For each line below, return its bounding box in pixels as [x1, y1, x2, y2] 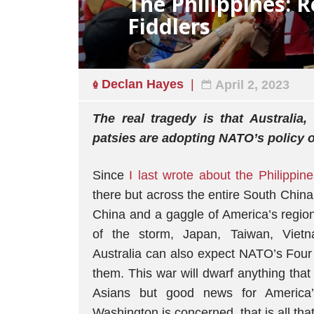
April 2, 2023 [215, 77, 289, 92]
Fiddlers [128, 12, 210, 41]
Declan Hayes [102, 77, 184, 91]
